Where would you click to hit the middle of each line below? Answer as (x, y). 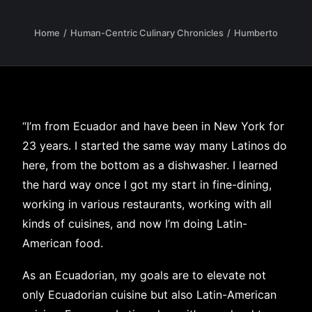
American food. (63, 243)
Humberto (256, 33)
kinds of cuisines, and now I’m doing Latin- (135, 224)
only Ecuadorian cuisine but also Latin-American (149, 295)
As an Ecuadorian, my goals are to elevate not (144, 275)
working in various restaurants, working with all (147, 204)
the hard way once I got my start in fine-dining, (147, 185)
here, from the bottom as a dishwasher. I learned (150, 165)
